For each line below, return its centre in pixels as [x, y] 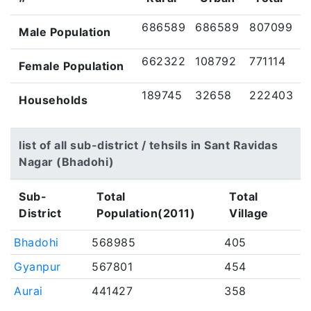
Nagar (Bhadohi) [67, 162]
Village [249, 213]
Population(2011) [146, 213]
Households [53, 100]
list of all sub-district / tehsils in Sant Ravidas [148, 145]
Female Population [72, 66]
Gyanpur [37, 267]
